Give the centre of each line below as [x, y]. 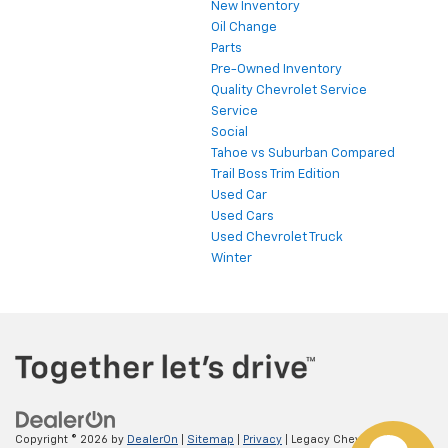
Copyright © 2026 [63, 440]
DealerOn [152, 440]
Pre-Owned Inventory [276, 69]
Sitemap [210, 440]
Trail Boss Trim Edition [275, 174]
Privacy [262, 440]
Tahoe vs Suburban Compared [303, 153]
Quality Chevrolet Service [289, 90]
